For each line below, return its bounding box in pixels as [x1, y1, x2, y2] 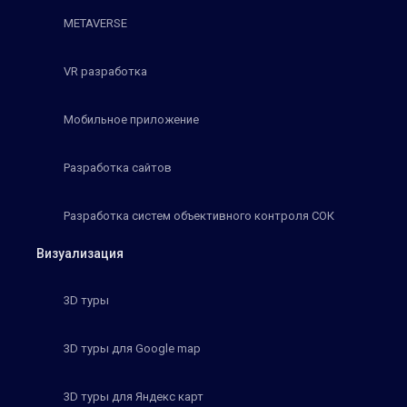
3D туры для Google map [64, 342, 201, 356]
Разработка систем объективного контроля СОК [64, 209, 334, 223]
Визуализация [36, 246, 124, 262]
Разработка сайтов [64, 161, 172, 175]
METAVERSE [64, 16, 127, 31]
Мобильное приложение [64, 113, 199, 127]
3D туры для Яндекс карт [64, 390, 203, 404]
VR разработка [64, 65, 147, 79]
